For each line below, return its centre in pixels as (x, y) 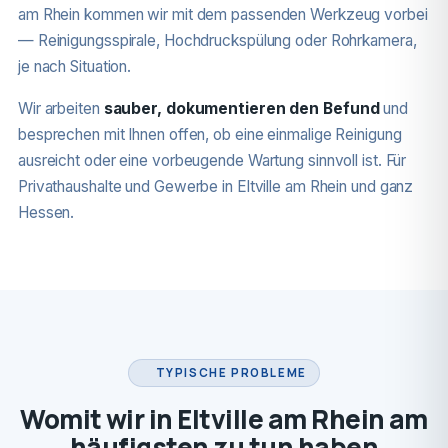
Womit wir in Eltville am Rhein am (224, 419)
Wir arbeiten (60, 108)
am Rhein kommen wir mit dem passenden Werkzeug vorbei (222, 14)
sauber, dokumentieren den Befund (241, 108)
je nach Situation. (74, 66)
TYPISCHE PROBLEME (231, 372)
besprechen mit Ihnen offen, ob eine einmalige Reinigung (209, 134)
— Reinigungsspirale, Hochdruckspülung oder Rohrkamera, (217, 40)
